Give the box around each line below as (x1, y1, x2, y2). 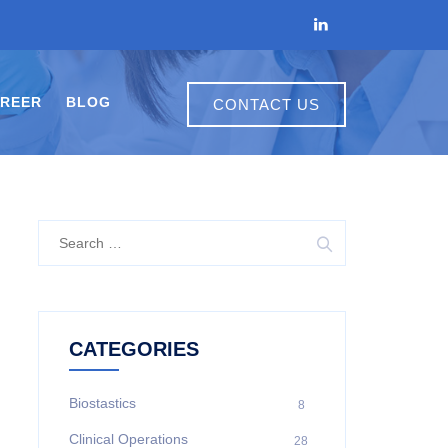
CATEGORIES (68, 338, 199, 360)
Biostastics (68, 395, 136, 411)
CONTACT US (213, 95, 320, 113)
